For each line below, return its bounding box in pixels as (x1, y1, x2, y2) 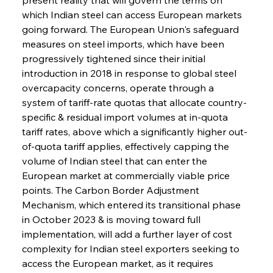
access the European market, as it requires (21, 257, 216, 269)
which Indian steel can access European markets (21, 8, 244, 21)
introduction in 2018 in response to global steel (21, 66, 239, 79)
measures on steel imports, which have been (21, 37, 227, 50)
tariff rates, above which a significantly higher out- (21, 125, 247, 138)
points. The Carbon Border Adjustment (21, 183, 202, 196)
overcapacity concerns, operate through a (21, 81, 216, 94)
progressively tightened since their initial (21, 52, 208, 65)
